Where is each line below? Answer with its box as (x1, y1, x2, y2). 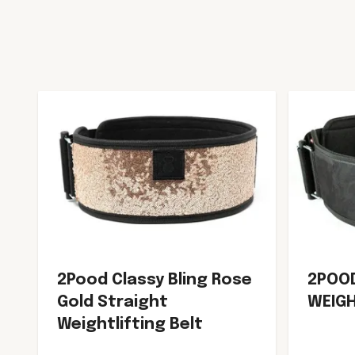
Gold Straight (57, 293, 168, 311)
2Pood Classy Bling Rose (57, 271, 252, 288)
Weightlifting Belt (57, 315, 203, 333)
